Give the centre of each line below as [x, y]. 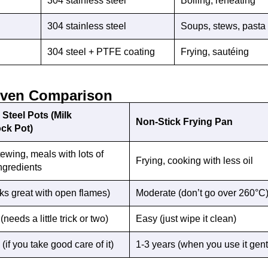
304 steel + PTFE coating [101, 51]
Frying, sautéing [215, 51]
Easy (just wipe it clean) [186, 218]
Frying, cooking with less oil [194, 160]
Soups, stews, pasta [223, 26]
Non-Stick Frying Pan [184, 121]
